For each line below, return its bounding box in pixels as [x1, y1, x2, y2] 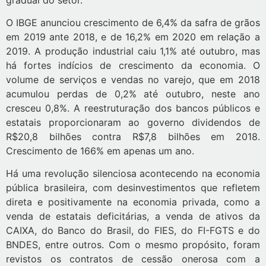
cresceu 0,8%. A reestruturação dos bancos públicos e [6, 102, 260, 115]
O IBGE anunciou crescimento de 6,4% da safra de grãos [6, 17, 260, 29]
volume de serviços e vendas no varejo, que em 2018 [6, 74, 260, 86]
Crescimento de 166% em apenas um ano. [6, 145, 194, 157]
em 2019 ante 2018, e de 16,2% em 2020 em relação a [6, 31, 260, 43]
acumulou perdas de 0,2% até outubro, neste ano [6, 88, 260, 100]
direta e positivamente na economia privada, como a [6, 196, 260, 208]
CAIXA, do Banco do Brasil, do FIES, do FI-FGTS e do [6, 224, 260, 237]
